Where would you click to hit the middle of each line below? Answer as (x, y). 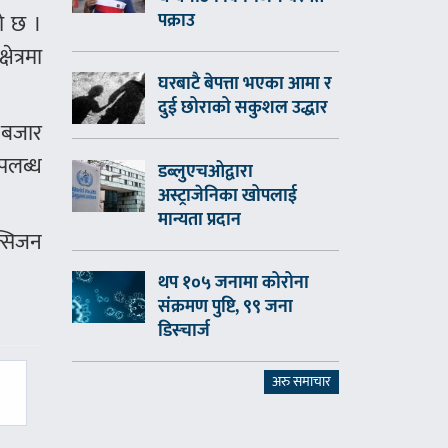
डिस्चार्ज (184, 330)
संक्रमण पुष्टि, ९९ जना (226, 306)
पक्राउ (177, 20)
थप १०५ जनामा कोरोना (234, 282)
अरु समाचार (301, 382)
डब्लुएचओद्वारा (206, 171)
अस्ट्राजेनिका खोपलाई (228, 195)
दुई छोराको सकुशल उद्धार (243, 108)
